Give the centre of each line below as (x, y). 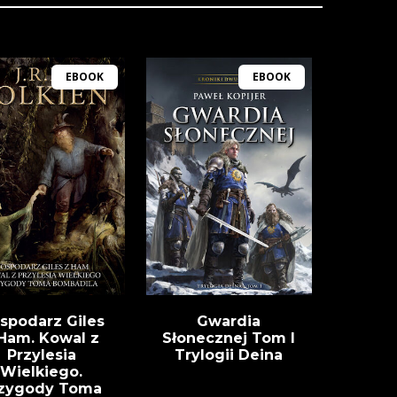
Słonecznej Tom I (229, 339)
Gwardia (229, 322)
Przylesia (41, 355)
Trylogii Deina (229, 355)
